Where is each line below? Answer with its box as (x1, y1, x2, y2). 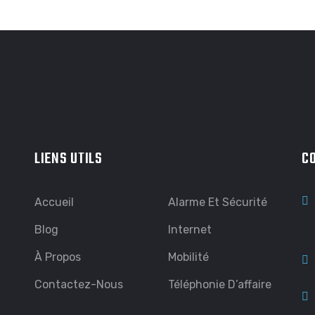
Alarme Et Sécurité (167, 195, 267, 209)
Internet (167, 223, 212, 236)
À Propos (34, 250, 81, 264)
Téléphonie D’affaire (167, 278, 271, 291)
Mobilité (167, 250, 209, 264)
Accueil (34, 195, 74, 209)
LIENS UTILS (34, 147, 103, 171)
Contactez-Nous (34, 278, 123, 291)
